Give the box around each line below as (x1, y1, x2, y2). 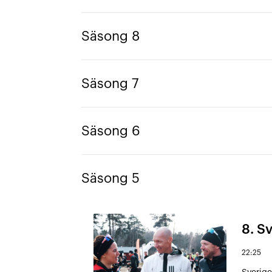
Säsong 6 (81, 124, 140, 138)
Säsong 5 (81, 171, 140, 185)
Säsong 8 (81, 29, 140, 43)
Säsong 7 (81, 76, 139, 90)
